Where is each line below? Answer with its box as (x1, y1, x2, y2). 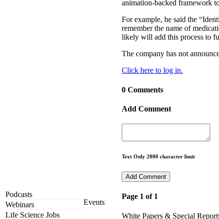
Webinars (5, 200, 34, 209)
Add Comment (122, 104, 171, 113)
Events (84, 198, 105, 207)
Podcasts (5, 190, 32, 199)
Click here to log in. (122, 66, 183, 75)
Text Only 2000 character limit (122, 153, 195, 160)
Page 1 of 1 (122, 192, 158, 201)
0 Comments (122, 85, 163, 94)
